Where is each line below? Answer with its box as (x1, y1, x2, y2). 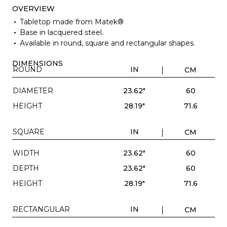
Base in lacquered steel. (19, 27, 103, 37)
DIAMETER (13, 86, 53, 95)
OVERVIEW (12, 4, 55, 13)
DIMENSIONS (12, 58, 63, 68)
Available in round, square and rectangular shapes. (19, 38, 195, 48)
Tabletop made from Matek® (19, 17, 124, 26)
